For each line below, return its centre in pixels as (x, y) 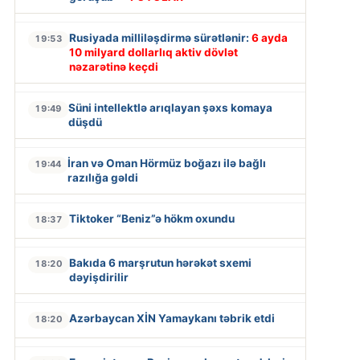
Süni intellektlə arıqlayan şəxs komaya (170, 108)
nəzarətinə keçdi (113, 67)
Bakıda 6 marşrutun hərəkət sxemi (160, 263)
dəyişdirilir (98, 278)
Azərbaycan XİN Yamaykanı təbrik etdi (172, 319)
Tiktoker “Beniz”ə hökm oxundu (151, 219)
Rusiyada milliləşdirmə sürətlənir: (160, 38)
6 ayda (269, 38)
